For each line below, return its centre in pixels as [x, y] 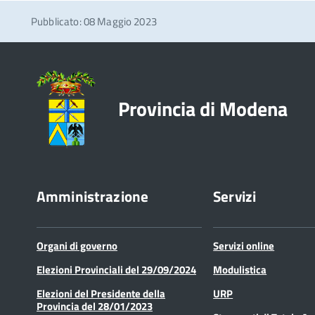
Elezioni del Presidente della [101, 293]
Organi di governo [77, 245]
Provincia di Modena [203, 109]
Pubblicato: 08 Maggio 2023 [94, 21]
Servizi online [244, 245]
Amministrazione [93, 196]
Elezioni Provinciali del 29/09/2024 [116, 269]
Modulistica [240, 269]
